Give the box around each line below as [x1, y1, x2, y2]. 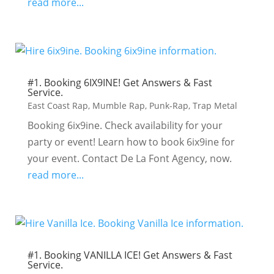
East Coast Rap [27, 100, 88, 111]
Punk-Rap [149, 100, 188, 111]
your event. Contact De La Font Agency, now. [27, 152, 232, 165]
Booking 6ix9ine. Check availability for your [27, 119, 223, 132]
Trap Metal [192, 100, 237, 111]
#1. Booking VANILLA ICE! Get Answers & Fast [27, 248, 232, 262]
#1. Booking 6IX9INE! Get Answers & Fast [27, 76, 212, 89]
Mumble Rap [92, 100, 145, 111]
